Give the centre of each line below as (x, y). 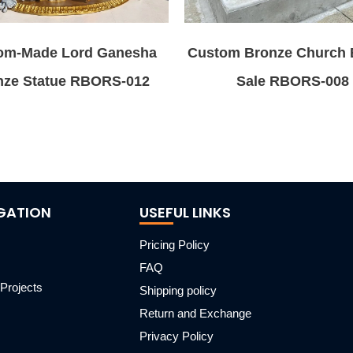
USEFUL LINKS (185, 212)
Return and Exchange (195, 313)
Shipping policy (178, 290)
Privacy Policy (176, 336)
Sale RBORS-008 (293, 81)
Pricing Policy (175, 245)
